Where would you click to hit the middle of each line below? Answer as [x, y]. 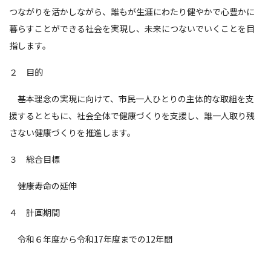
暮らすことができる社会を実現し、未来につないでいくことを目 [132, 28]
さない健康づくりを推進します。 [72, 132]
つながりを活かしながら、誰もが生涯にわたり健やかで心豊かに [132, 11]
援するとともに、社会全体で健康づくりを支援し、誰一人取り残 [132, 116]
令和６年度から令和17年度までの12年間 [91, 239]
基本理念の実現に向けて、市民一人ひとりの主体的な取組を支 [132, 99]
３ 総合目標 [34, 159]
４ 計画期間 [34, 212]
